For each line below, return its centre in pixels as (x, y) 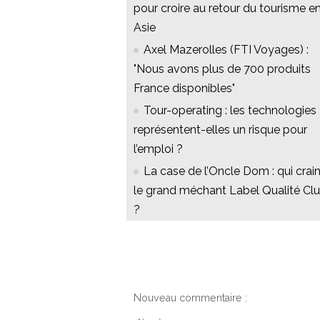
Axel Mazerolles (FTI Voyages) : (226, 50)
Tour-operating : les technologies (230, 111)
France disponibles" (184, 89)
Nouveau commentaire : (190, 298)
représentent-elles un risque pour (220, 130)
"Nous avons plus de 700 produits (222, 69)
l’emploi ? (158, 149)
